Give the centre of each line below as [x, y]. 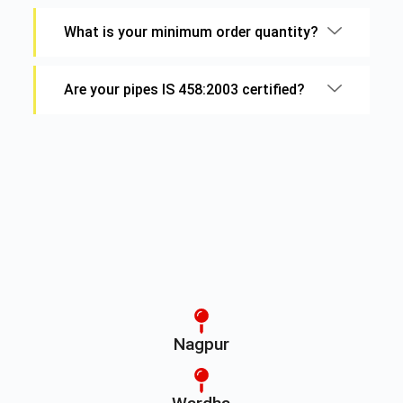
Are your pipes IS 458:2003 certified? [184, 90]
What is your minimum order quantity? [191, 32]
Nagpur [201, 344]
